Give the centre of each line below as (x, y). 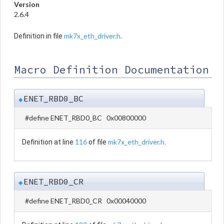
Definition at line (48, 142)
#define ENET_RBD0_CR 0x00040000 (85, 200)
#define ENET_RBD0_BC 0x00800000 (85, 117)
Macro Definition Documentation (111, 69)
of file (97, 142)
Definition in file (39, 36)
